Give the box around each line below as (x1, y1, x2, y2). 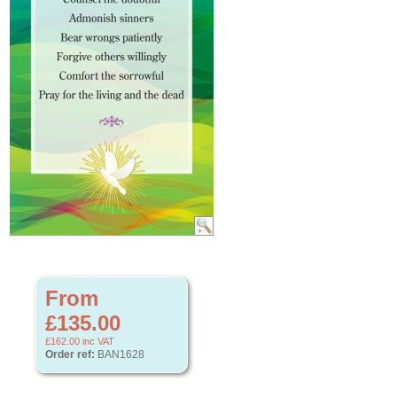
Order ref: (45, 348, 95, 361)
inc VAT (80, 336, 114, 346)
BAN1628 (95, 348, 144, 361)
